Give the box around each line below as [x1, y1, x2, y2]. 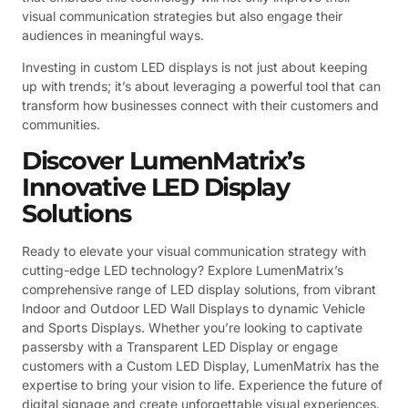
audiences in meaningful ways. [22, 26, 204, 43]
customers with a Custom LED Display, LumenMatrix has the [22, 357, 379, 373]
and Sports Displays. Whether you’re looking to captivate [22, 319, 362, 335]
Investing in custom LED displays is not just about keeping [22, 59, 368, 76]
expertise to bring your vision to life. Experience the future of [22, 376, 382, 393]
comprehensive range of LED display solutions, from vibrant [22, 280, 376, 297]
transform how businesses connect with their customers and [22, 97, 379, 114]
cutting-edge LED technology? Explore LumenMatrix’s [22, 261, 343, 278]
